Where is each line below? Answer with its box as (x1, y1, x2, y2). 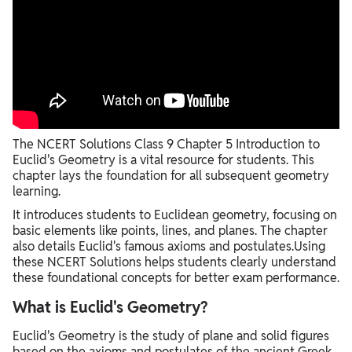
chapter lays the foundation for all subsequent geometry (13, 167, 329, 184)
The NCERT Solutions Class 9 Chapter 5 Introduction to (13, 135, 320, 152)
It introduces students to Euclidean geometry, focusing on (13, 206, 337, 223)
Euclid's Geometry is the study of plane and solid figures (13, 327, 329, 344)
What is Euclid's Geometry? (13, 296, 207, 317)
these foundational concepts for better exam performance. (13, 269, 339, 286)
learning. (13, 182, 60, 200)
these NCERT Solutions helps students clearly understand (13, 253, 336, 270)
